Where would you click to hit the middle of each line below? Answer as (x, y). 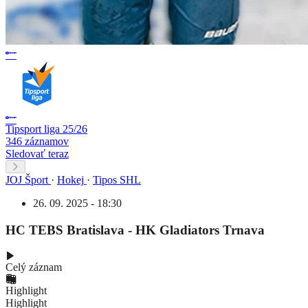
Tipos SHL (117, 179)
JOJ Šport (27, 179)
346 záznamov (37, 141)
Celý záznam (34, 267)
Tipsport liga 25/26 (46, 129)
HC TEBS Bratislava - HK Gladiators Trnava (135, 230)
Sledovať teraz (37, 153)
